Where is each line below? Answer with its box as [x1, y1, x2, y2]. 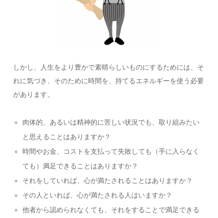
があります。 [13, 91, 54, 99]
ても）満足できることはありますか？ [22, 162, 138, 170]
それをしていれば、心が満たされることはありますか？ [22, 177, 193, 185]
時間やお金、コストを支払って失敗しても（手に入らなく [22, 147, 200, 156]
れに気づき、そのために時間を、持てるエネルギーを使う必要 [13, 77, 204, 85]
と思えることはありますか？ [22, 133, 111, 141]
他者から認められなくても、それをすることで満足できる [22, 206, 200, 214]
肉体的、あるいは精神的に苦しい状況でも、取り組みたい [22, 118, 200, 127]
